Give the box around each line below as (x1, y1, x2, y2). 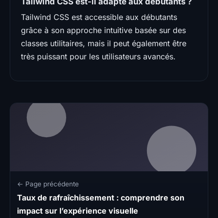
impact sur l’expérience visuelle (17, 205, 138, 216)
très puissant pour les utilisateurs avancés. (21, 51, 176, 61)
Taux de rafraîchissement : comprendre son (17, 192, 184, 202)
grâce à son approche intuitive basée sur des (21, 25, 186, 35)
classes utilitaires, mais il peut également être (21, 38, 186, 48)
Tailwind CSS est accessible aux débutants (21, 12, 177, 22)
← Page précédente (17, 180, 79, 188)
